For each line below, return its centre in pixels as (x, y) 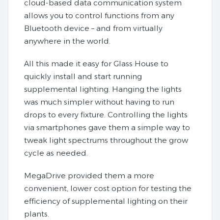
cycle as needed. (56, 153)
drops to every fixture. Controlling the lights (106, 114)
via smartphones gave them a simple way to (107, 127)
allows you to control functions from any (99, 15)
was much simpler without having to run (99, 102)
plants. (37, 214)
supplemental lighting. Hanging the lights (103, 89)
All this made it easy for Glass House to (96, 63)
